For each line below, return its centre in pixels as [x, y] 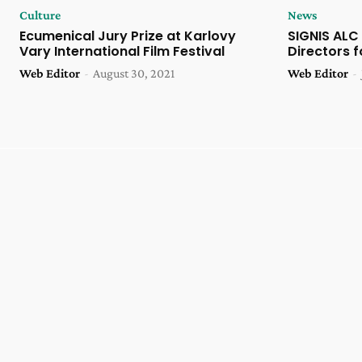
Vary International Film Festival [122, 52]
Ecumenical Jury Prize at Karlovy [128, 36]
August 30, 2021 [134, 74]
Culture [40, 15]
